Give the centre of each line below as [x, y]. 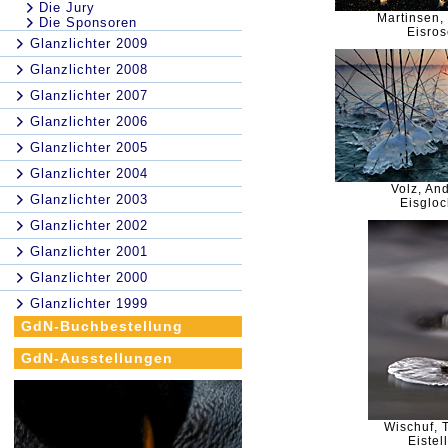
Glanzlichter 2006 [89, 121]
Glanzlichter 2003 [89, 199]
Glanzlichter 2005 [89, 147]
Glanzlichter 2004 [89, 173]
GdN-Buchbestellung [102, 326]
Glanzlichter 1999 [89, 303]
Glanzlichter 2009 [89, 43]
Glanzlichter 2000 [89, 277]
